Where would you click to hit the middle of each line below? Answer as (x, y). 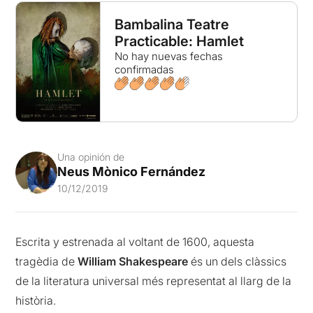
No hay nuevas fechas (168, 56)
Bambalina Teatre (172, 24)
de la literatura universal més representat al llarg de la (154, 281)
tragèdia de (47, 262)
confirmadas (144, 70)
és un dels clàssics (238, 262)
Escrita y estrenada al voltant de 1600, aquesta (135, 242)
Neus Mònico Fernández (132, 172)
